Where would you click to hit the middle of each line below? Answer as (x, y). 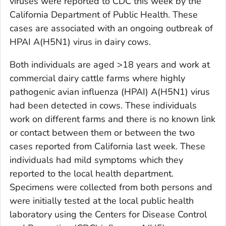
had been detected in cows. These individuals (103, 105)
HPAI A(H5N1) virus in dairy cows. (80, 42)
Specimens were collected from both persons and (111, 187)
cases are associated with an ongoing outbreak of (111, 28)
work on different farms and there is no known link (112, 119)
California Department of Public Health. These (104, 14)
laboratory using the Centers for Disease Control (108, 214)
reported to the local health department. (92, 173)
